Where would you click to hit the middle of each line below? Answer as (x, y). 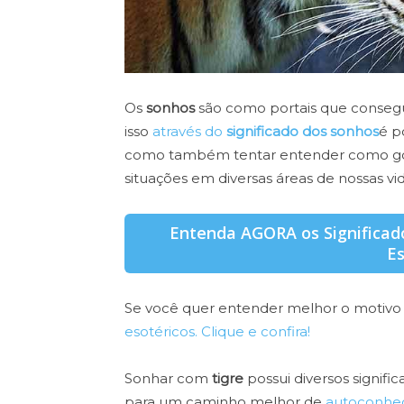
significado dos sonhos (303, 132)
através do (189, 132)
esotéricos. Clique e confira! (217, 332)
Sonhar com (166, 379)
